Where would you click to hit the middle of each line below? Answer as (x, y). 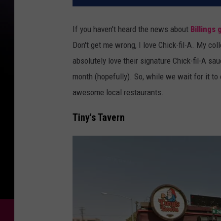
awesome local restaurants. (118, 92)
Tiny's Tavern (99, 117)
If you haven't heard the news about (131, 29)
